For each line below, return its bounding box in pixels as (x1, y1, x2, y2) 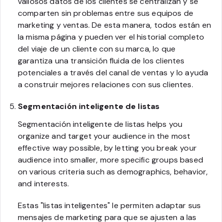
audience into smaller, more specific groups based (18, 154, 203, 165)
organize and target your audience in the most (18, 130, 191, 141)
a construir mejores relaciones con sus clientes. (18, 79, 193, 90)
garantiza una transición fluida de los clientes (18, 55, 185, 66)
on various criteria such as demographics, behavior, (18, 166, 208, 177)
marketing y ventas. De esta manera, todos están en (18, 19, 212, 30)
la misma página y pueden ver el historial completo (18, 31, 205, 42)
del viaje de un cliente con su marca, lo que (18, 43, 176, 54)
